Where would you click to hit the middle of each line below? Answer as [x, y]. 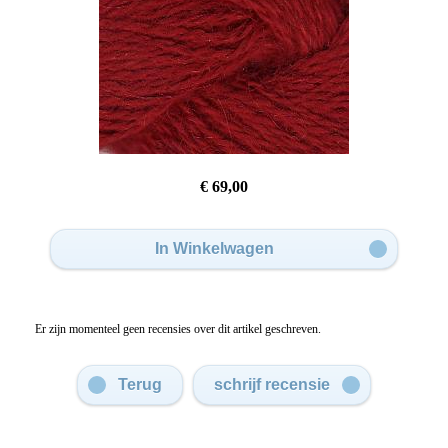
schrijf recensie [272, 385]
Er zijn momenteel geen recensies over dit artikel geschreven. [178, 328]
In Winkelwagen [214, 249]
